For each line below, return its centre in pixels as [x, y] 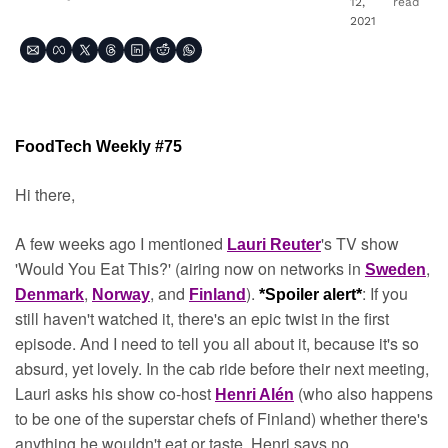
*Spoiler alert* [310, 294]
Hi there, [45, 194]
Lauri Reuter [274, 244]
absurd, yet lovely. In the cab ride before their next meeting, [222, 368]
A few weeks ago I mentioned [121, 243]
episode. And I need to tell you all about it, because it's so [217, 343]
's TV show [360, 243]
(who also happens [365, 393]
